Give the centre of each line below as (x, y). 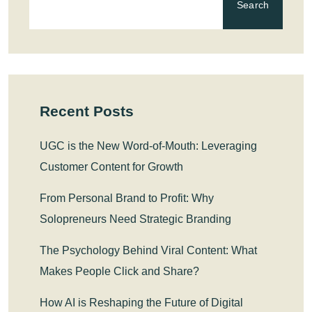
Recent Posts (87, 111)
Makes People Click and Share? (119, 271)
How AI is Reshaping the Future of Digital (141, 302)
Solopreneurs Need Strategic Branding (135, 219)
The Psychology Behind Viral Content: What (148, 250)
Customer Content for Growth (111, 166)
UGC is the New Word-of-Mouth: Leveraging (148, 146)
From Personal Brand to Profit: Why (127, 198)
